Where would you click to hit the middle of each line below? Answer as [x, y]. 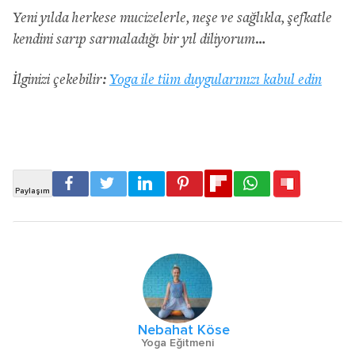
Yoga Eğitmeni [177, 343]
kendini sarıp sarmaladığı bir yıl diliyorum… [139, 40]
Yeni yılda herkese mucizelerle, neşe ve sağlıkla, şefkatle [172, 18]
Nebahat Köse [184, 330]
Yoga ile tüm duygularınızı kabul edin [216, 80]
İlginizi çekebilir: [61, 80]
